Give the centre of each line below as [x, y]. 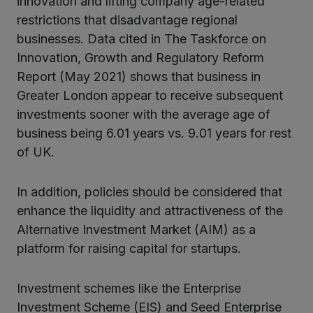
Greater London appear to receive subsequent [150, 95]
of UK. [36, 152]
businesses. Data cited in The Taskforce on [141, 38]
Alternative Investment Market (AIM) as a [136, 229]
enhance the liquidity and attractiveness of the [150, 210]
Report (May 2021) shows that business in [139, 76]
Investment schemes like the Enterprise [129, 288]
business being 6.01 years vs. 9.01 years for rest [154, 133]
